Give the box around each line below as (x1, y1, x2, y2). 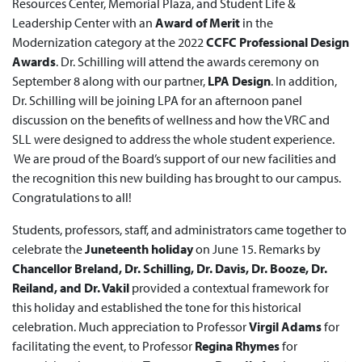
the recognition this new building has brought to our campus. (12, 170, 341, 186)
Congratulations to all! (12, 189, 132, 205)
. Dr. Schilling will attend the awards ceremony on (56, 53, 319, 69)
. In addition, (271, 73, 337, 89)
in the (240, 15, 273, 31)
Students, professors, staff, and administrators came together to (12, 221, 347, 238)
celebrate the (12, 241, 85, 257)
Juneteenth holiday (85, 241, 193, 257)
